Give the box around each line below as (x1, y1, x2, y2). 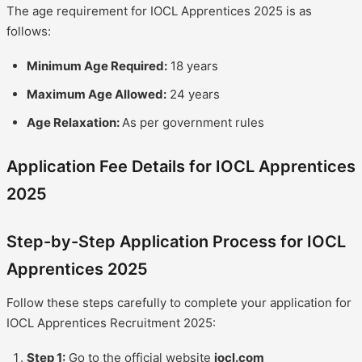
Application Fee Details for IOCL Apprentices (6, 156, 356, 176)
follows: (6, 23, 51, 39)
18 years (167, 57, 218, 74)
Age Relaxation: (27, 114, 122, 130)
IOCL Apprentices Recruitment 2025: (6, 314, 216, 330)
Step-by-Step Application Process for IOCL (6, 231, 346, 251)
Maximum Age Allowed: (27, 86, 166, 102)
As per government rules (122, 114, 264, 130)
